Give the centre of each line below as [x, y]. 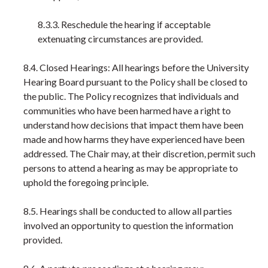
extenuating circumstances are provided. [120, 39]
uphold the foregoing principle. [86, 182]
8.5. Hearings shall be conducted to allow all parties [128, 211]
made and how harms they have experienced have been [134, 139]
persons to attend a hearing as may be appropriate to [131, 168]
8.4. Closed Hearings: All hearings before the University [136, 67]
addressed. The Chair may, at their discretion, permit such [139, 153]
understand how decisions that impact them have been [133, 125]
